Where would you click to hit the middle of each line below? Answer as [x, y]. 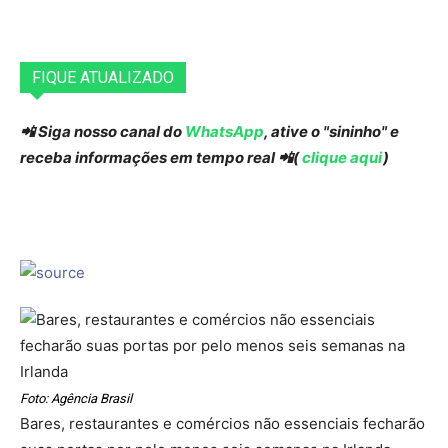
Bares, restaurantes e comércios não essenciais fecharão [222, 424]
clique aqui [341, 158]
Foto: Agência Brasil [76, 399]
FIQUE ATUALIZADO [103, 78]
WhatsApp [224, 132]
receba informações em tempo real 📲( [159, 158]
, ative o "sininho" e [331, 132]
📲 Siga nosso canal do [102, 132]
